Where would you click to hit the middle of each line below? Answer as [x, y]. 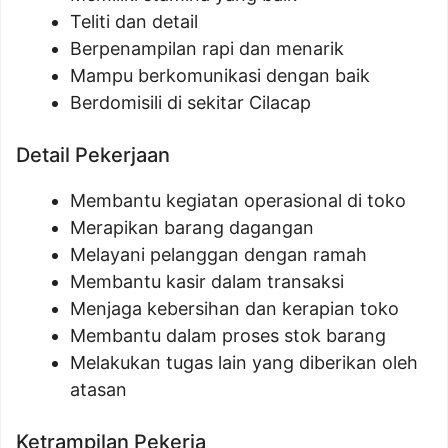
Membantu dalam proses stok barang [228, 336]
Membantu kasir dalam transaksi [207, 282]
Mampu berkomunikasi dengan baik [220, 76]
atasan [98, 390]
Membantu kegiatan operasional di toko [238, 201]
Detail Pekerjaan [93, 155]
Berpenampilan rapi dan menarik [207, 49]
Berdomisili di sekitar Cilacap [190, 103]
